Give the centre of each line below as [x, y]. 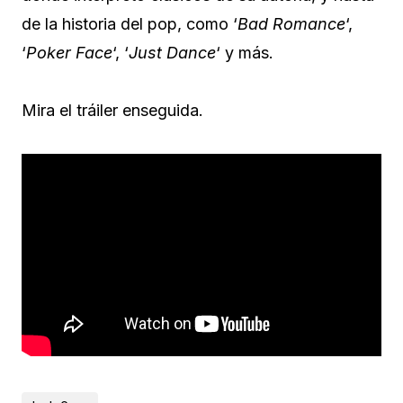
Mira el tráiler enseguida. [112, 110]
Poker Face [69, 52]
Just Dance [172, 52]
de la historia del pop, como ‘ [130, 23]
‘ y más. [245, 52]
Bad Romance [291, 23]
